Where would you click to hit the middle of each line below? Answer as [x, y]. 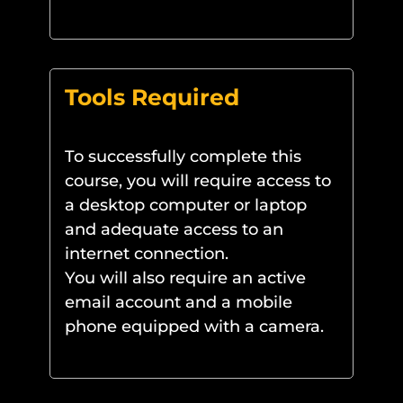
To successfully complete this [183, 157]
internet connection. [146, 254]
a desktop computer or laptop [185, 206]
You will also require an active [185, 278]
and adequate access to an [174, 230]
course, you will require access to [197, 181]
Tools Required [152, 98]
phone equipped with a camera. [194, 327]
